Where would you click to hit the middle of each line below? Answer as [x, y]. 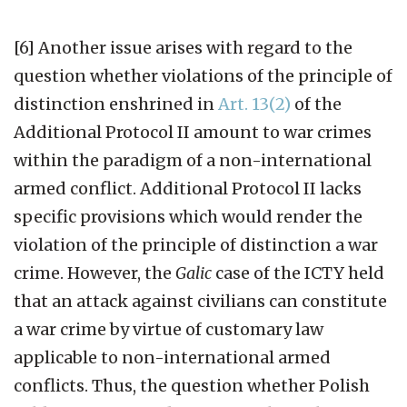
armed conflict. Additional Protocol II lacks [188, 188]
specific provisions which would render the [188, 216]
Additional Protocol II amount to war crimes [193, 132]
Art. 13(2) [254, 104]
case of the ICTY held [298, 273]
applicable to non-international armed [172, 357]
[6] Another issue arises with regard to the [183, 47]
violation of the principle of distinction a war [196, 244]
